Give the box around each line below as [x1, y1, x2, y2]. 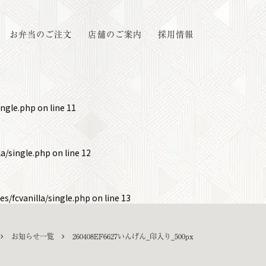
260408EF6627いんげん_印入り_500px [72, 231, 194, 242]
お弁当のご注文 [9, 28, 72, 40]
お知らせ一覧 [11, 231, 54, 242]
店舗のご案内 [88, 28, 142, 40]
